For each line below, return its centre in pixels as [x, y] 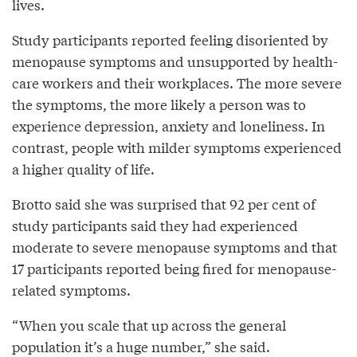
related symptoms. [71, 289]
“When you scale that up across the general [149, 324]
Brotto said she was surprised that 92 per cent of [164, 203]
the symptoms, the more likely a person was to [159, 104]
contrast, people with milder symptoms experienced [177, 147]
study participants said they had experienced [155, 225]
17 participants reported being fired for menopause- [174, 268]
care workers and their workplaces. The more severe [177, 82]
